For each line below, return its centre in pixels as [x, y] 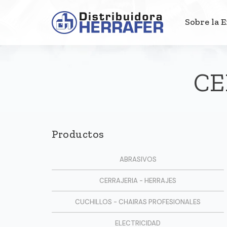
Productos [78, 134]
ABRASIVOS [138, 159]
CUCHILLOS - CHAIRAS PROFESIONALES [138, 202]
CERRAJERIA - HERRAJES [138, 181]
